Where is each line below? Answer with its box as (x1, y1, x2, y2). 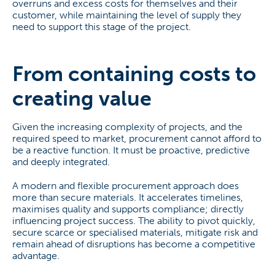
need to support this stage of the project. (12, 21, 191, 33)
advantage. (12, 250, 60, 261)
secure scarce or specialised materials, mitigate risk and (12, 227, 258, 238)
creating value (12, 86, 152, 111)
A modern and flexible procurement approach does (12, 180, 239, 192)
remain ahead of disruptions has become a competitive (12, 238, 255, 250)
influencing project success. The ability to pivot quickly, (12, 215, 255, 227)
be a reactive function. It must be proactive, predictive (12, 144, 250, 156)
